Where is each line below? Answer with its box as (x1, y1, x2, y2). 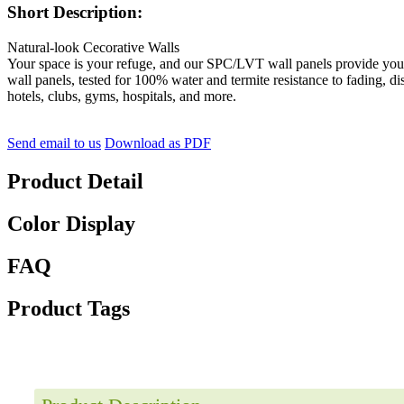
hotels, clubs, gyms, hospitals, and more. (7, 88, 236, 105)
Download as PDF (105, 135, 211, 151)
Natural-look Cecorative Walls (7, 40, 179, 56)
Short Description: (7, 3, 142, 23)
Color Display (7, 211, 135, 235)
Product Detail (7, 169, 143, 193)
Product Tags (7, 296, 130, 320)
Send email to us (7, 135, 101, 151)
